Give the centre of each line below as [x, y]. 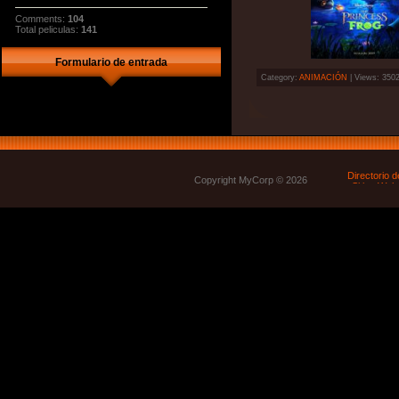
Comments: [41, 18]
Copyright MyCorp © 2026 [267, 180]
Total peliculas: [48, 29]
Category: [280, 77]
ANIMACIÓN [323, 77]
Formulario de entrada [111, 62]
